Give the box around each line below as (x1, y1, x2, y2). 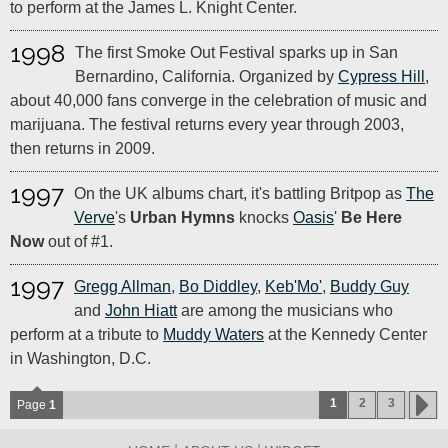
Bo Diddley (179, 278, 257, 295)
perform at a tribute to (10, 326, 163, 343)
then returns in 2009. (10, 140, 155, 157)
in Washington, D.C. (10, 350, 151, 367)
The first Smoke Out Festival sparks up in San (75, 44, 398, 61)
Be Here (341, 209, 402, 226)
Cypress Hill (338, 68, 425, 85)
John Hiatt (105, 302, 177, 319)
